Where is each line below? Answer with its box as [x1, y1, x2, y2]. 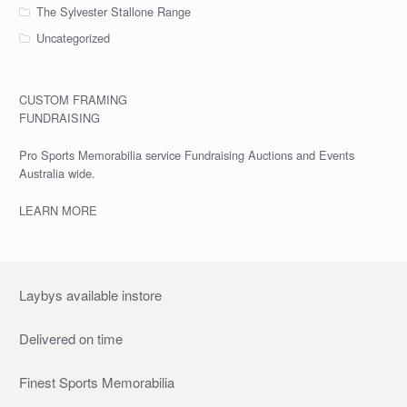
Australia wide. [18, 164, 95, 182]
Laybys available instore [18, 284, 162, 304]
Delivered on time [18, 328, 123, 348]
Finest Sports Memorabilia [18, 372, 174, 392]
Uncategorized [35, 29, 110, 47]
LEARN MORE [18, 201, 97, 219]
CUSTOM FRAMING [18, 91, 127, 109]
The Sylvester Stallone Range [35, 3, 191, 21]
